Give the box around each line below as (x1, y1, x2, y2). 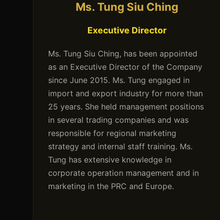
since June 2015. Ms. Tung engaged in (48, 75, 190, 85)
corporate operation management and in (48, 168, 199, 178)
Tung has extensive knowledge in (48, 155, 172, 165)
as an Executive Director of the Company (48, 62, 203, 72)
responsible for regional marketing (48, 128, 177, 138)
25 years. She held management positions (48, 102, 204, 112)
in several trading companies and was (48, 115, 189, 125)
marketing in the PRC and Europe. (48, 181, 174, 192)
